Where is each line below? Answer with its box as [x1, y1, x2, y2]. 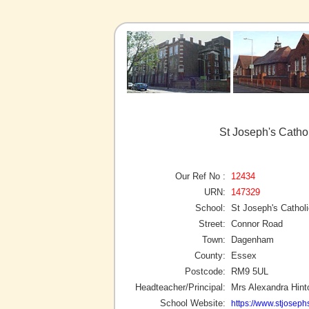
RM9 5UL [231, 266, 268, 277]
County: [195, 250, 226, 261]
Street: [199, 218, 226, 229]
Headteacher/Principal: [135, 281, 226, 292]
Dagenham [231, 234, 274, 245]
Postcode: [185, 266, 226, 277]
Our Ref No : [175, 170, 226, 181]
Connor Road [231, 218, 283, 229]
